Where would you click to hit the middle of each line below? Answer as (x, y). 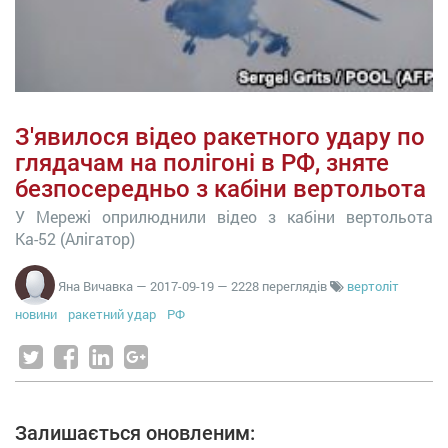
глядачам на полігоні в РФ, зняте (202, 163)
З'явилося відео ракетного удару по (220, 137)
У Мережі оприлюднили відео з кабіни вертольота (224, 216)
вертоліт (373, 285)
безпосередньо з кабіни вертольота (220, 189)
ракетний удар (112, 314)
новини (36, 314)
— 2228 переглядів (273, 285)
